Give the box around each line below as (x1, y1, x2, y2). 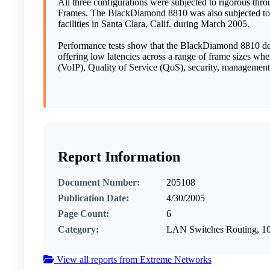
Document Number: (58, 177, 140, 188)
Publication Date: (58, 193, 129, 204)
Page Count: (58, 209, 109, 219)
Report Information (58, 149, 180, 165)
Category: (58, 224, 99, 235)
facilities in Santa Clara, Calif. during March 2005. (58, 19, 250, 30)
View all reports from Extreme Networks (54, 254, 212, 265)
